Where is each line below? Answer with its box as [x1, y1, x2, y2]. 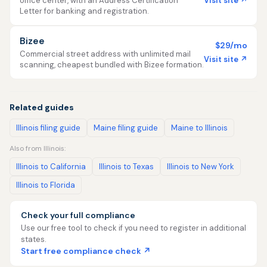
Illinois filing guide [16, 123, 80, 133]
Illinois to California [16, 162, 86, 172]
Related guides [10, 102, 74, 113]
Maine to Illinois [171, 123, 228, 133]
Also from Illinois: [10, 144, 66, 153]
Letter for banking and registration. [20, 6, 149, 16]
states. [21, 234, 46, 244]
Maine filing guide [94, 123, 158, 133]
